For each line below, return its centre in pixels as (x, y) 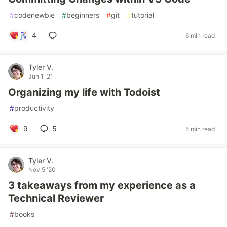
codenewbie (34, 15)
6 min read (200, 35)
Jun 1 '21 (41, 76)
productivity (34, 108)
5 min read (200, 129)
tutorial (143, 15)
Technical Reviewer (56, 198)
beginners (83, 15)
